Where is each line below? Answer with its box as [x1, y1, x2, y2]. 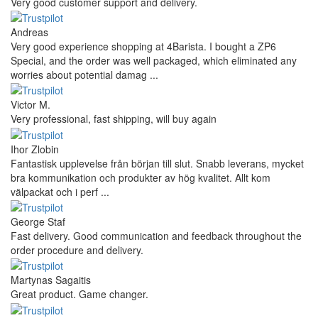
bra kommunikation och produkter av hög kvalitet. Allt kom [11, 170, 270, 185]
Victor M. [11, 97, 50, 112]
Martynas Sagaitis [11, 273, 91, 287]
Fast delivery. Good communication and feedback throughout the [11, 229, 302, 243]
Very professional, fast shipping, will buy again [11, 111, 216, 126]
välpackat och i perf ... [11, 184, 109, 199]
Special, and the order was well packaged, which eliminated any [11, 53, 297, 68]
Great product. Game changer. [11, 287, 148, 302]
